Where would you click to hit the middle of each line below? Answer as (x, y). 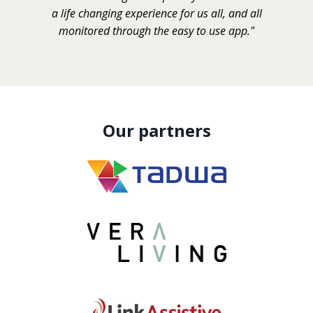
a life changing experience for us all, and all (156, 13)
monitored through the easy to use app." (156, 30)
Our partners (156, 130)
